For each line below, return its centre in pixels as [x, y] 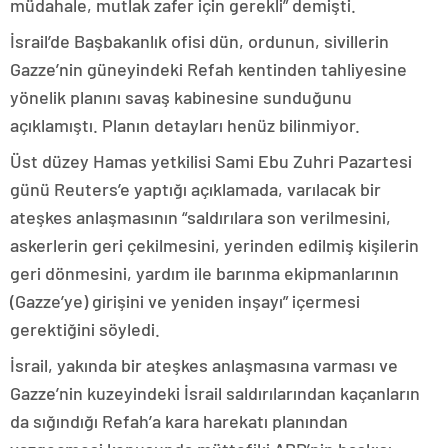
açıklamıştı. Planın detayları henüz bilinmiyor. [185, 125]
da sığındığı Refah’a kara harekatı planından [179, 421]
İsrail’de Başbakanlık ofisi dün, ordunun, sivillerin [199, 41]
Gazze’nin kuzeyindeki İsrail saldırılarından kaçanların [215, 393]
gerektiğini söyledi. [85, 329]
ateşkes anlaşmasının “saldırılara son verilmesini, [200, 217]
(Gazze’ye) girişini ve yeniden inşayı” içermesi [185, 301]
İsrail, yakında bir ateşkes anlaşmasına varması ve [204, 365]
